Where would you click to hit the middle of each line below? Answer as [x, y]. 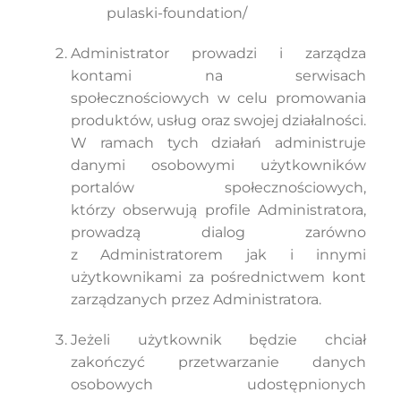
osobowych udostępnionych [218, 384]
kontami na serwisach [218, 76]
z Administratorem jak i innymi [218, 255]
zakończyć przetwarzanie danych [218, 362]
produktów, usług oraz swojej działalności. [218, 120]
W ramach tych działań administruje [218, 143]
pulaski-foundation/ [176, 13]
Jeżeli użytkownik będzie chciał [218, 340]
